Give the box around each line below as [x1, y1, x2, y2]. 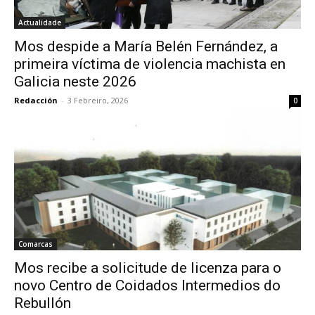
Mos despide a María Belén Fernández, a [14, 38, 278, 55]
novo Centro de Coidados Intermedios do [14, 277, 281, 294]
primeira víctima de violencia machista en [14, 56, 285, 72]
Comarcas [18, 239, 53, 249]
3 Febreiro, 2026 [67, 95, 128, 105]
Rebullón [14, 295, 71, 311]
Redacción [14, 95, 58, 105]
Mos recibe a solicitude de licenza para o [14, 259, 281, 276]
